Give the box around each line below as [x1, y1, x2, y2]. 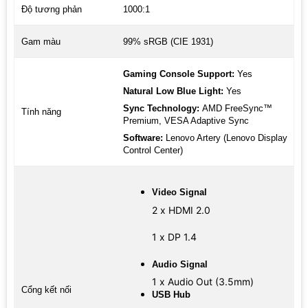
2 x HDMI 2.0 [151, 203, 210, 216]
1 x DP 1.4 [151, 230, 197, 243]
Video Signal [151, 187, 207, 198]
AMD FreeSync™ [201, 103, 272, 114]
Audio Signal [151, 258, 208, 269]
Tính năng [21, 107, 61, 118]
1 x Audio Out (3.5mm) [151, 275, 254, 287]
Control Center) [122, 145, 183, 156]
